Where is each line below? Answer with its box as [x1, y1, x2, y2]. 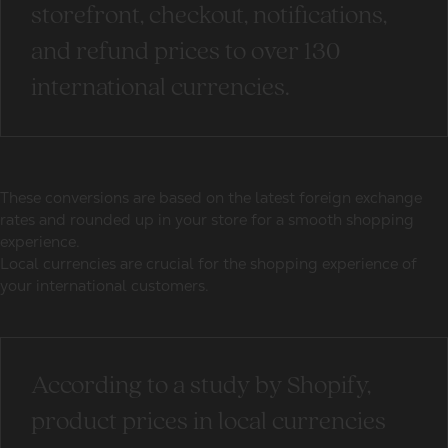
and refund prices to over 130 [31, 39, 340, 66]
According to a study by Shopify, [31, 373, 371, 400]
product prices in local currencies [31, 409, 386, 436]
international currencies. [31, 75, 290, 102]
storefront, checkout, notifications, [31, 3, 387, 30]
